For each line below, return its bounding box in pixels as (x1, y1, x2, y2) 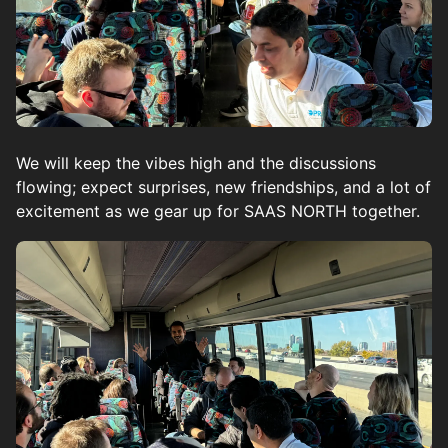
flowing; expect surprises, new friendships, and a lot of (16, 176, 431, 197)
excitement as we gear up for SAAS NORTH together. (16, 200, 420, 221)
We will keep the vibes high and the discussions (16, 152, 376, 173)
